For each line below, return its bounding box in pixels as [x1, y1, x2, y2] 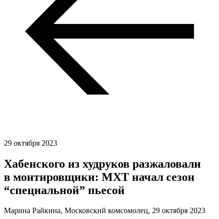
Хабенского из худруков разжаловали [4, 157, 201, 170]
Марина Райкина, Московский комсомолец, [4, 206, 152, 215]
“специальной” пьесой [4, 183, 125, 197]
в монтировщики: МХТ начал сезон [4, 170, 195, 183]
